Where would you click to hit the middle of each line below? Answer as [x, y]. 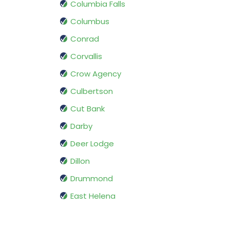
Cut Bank [88, 109]
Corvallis [86, 56]
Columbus [90, 22]
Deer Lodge [92, 144]
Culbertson [92, 91]
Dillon [80, 161]
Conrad [85, 39]
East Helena [93, 196]
